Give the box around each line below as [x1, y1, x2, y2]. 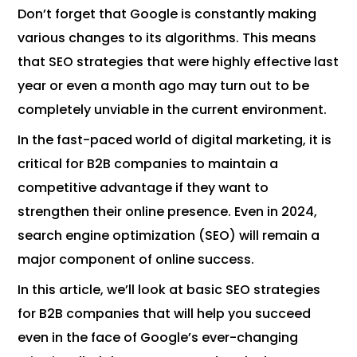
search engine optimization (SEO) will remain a [18, 226, 320, 245]
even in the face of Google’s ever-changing [18, 328, 299, 347]
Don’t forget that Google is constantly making [18, 5, 317, 24]
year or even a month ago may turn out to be [18, 76, 310, 96]
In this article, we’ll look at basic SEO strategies [18, 280, 321, 300]
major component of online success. [18, 250, 255, 269]
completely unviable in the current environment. [18, 100, 328, 120]
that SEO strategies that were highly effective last [18, 53, 339, 72]
